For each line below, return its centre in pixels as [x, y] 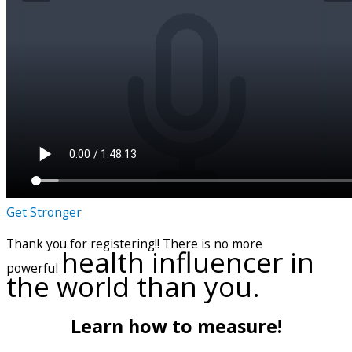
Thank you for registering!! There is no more [134, 243]
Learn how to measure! [176, 326]
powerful [34, 268]
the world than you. [133, 286]
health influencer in [188, 262]
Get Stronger [44, 212]
